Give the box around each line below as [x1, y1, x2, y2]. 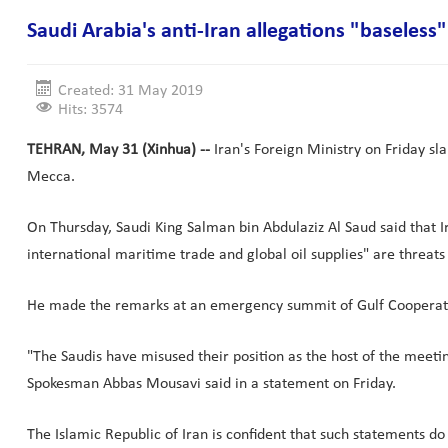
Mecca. [27, 169, 75, 185]
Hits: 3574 [58, 102, 123, 118]
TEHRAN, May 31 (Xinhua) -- [27, 142, 210, 158]
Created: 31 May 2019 [58, 83, 203, 99]
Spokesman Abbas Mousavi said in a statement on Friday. [27, 376, 396, 392]
